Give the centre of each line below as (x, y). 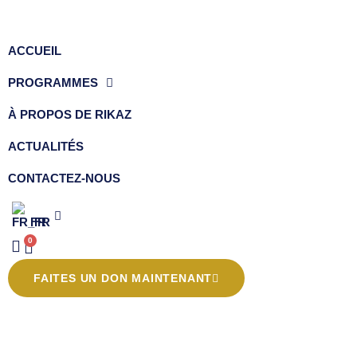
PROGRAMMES (53, 82)
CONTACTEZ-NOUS (64, 178)
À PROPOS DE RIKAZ (70, 114)
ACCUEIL (35, 51)
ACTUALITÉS (46, 146)
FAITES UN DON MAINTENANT (123, 278)
